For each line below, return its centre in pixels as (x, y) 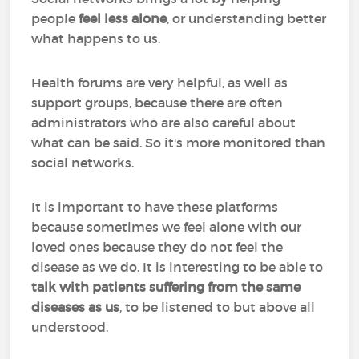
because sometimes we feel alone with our (167, 227)
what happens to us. (98, 38)
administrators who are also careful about (164, 123)
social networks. (85, 163)
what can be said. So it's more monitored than (179, 143)
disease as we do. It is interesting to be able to (177, 267)
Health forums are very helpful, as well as (160, 83)
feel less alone (123, 18)
